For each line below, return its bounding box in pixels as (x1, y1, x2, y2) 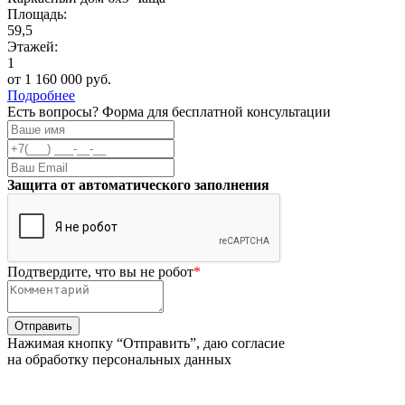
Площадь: (7, 5, 67, 22)
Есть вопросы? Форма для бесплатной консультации (7, 103, 331, 119)
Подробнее (7, 87, 75, 103)
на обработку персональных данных (7, 351, 231, 367)
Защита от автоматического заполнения (7, 176, 269, 193)
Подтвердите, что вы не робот (7, 263, 193, 279)
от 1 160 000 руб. (7, 71, 111, 87)
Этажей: (7, 38, 58, 54)
